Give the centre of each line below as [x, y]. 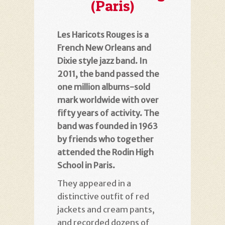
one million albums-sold [104, 87]
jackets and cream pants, [106, 209]
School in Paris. [86, 165]
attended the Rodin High [105, 152]
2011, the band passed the [108, 74]
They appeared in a [94, 183]
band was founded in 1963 [107, 126]
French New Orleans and [104, 47]
